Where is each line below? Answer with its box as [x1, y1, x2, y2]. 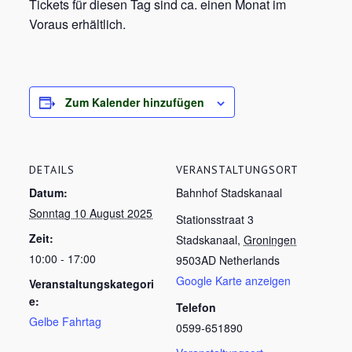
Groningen [244, 232, 296, 247]
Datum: [29, 185, 68, 200]
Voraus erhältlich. [29, 15, 126, 33]
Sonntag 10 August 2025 [29, 205, 153, 221]
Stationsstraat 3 [176, 211, 254, 227]
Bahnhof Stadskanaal [176, 185, 282, 200]
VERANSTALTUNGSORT [176, 163, 299, 177]
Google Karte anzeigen [176, 273, 291, 288]
